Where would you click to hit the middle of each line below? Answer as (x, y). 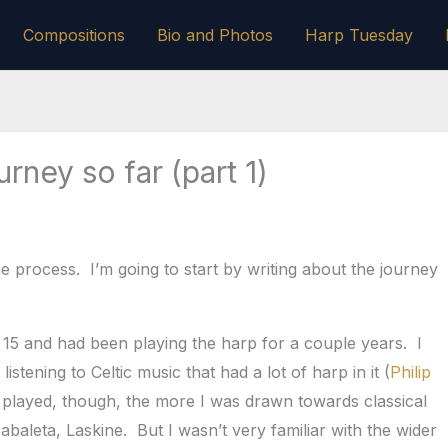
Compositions (74, 34)
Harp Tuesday (359, 34)
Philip (410, 372)
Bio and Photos (215, 34)
